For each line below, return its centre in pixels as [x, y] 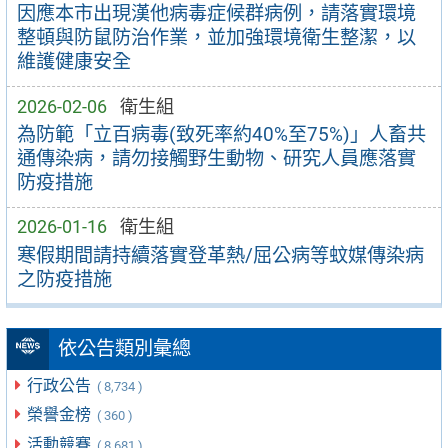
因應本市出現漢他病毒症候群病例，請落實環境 [216, 14]
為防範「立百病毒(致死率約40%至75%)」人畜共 [221, 135]
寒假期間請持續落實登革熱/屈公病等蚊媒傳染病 [220, 255]
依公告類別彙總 [124, 349]
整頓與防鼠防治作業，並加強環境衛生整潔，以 [216, 38]
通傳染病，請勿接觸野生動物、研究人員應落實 [216, 159]
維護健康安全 [73, 62]
